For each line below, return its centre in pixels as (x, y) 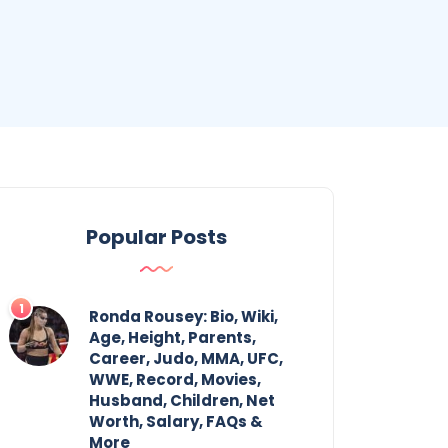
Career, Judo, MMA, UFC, (186, 358)
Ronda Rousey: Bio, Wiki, (183, 316)
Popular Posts (156, 236)
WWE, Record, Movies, (175, 379)
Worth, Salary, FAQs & (176, 421)
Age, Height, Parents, (172, 337)
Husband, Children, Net (182, 400)
